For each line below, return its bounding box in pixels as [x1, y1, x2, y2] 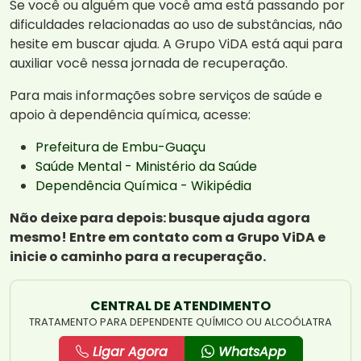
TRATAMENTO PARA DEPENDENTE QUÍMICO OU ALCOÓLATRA [29, 314, 332, 330]
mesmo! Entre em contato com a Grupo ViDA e [10, 228, 326, 247]
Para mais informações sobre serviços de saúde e [10, 86, 322, 106]
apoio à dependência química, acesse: [10, 106, 251, 125]
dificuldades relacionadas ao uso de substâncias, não [10, 15, 342, 35]
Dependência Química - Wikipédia [35, 176, 251, 196]
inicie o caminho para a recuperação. [10, 247, 266, 267]
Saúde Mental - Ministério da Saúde [35, 157, 257, 176]
